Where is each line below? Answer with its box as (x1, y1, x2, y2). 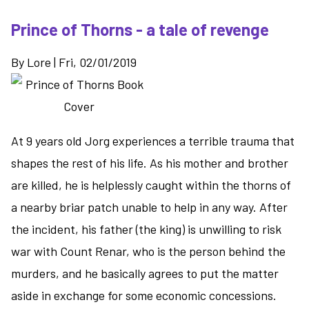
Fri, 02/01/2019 (59, 54, 137, 70)
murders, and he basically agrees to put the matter (11, 266, 279, 281)
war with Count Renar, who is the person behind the (11, 243, 286, 259)
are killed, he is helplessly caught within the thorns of (11, 177, 291, 193)
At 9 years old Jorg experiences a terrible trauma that (11, 133, 295, 149)
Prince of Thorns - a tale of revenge (11, 19, 269, 40)
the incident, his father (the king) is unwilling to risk (11, 221, 281, 237)
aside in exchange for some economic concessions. (11, 288, 277, 303)
